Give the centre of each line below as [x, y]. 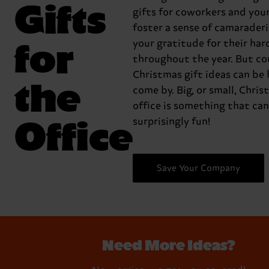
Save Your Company [198, 168]
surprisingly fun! [171, 122]
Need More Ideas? [169, 244]
